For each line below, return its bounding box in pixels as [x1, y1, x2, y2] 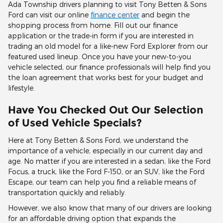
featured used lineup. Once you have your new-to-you [8, 52, 191, 61]
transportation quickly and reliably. [8, 188, 126, 197]
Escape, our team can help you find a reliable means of [8, 177, 196, 186]
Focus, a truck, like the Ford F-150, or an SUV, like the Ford [8, 167, 205, 176]
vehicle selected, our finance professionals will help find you [8, 63, 211, 72]
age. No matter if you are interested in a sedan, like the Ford [8, 156, 211, 165]
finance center [91, 10, 139, 19]
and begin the [139, 10, 190, 19]
